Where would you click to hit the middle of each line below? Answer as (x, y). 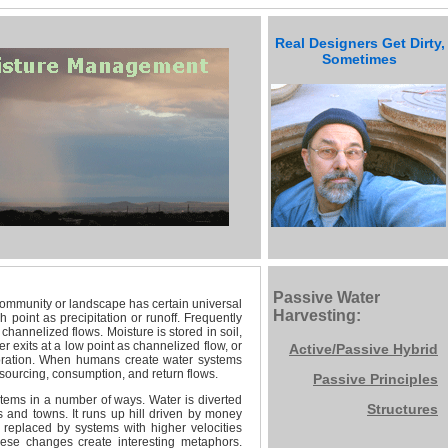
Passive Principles (375, 379)
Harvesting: (317, 315)
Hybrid (415, 349)
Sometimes (359, 59)
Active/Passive (341, 349)
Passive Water (326, 297)
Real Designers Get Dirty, (359, 43)
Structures (402, 409)
